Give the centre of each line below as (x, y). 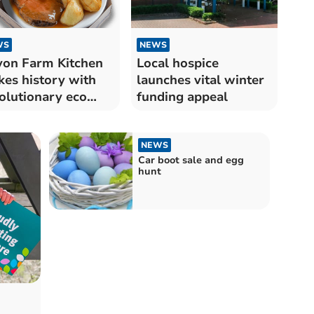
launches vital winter (200, 80)
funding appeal (182, 97)
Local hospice (177, 63)
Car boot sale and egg (191, 161)
